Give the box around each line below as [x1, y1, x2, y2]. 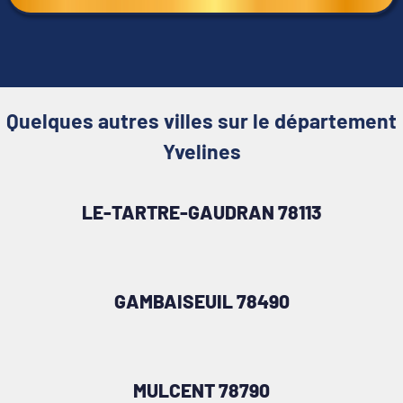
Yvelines [162, 138, 241, 164]
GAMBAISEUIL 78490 [113, 289, 290, 312]
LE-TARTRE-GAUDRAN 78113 [81, 200, 322, 223]
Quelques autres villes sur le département [6, 107, 397, 133]
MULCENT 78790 [133, 378, 270, 401]
